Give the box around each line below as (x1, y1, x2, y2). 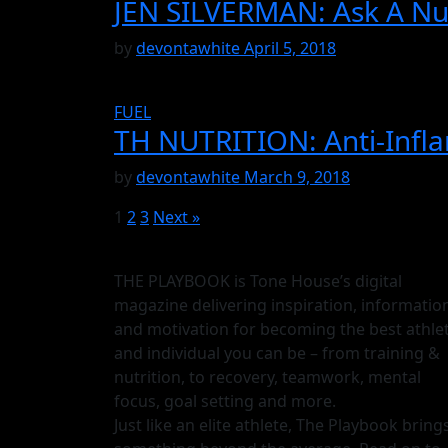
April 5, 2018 (244, 37, 336, 60)
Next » (153, 206, 200, 229)
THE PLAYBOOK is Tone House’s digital (114, 270, 402, 293)
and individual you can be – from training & (114, 342, 440, 365)
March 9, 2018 (244, 166, 350, 189)
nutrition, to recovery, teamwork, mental (114, 366, 421, 389)
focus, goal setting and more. (114, 390, 336, 413)
